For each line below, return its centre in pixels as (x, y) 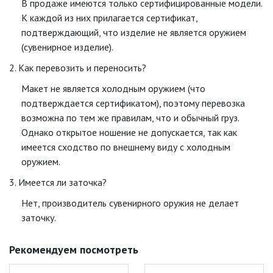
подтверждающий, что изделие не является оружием (134, 32)
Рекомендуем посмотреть (74, 250)
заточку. (39, 218)
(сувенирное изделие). (67, 47)
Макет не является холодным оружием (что (113, 88)
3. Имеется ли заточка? (58, 182)
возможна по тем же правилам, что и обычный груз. (130, 118)
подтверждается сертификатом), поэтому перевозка (133, 103)
